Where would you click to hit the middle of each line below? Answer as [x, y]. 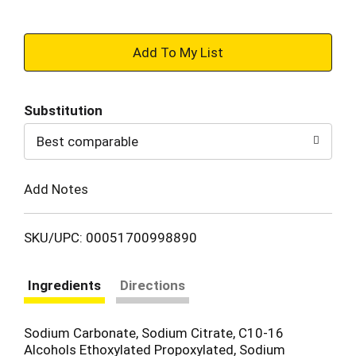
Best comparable [87, 141]
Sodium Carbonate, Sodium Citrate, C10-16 [154, 333]
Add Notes [56, 189]
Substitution [63, 110]
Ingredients [64, 285]
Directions [153, 285]
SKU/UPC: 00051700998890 [110, 237]
